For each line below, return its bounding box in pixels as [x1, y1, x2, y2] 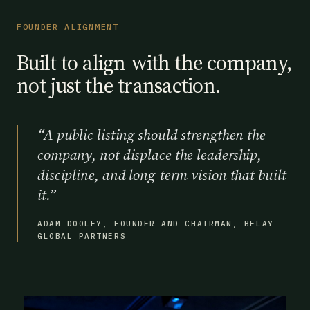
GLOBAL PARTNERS [37, 231, 127, 241]
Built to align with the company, [17, 48, 292, 77]
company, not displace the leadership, [37, 145, 262, 165]
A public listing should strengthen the [43, 125, 266, 145]
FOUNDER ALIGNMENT [17, 21, 119, 32]
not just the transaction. [17, 71, 221, 100]
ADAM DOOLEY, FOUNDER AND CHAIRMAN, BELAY [37, 219, 274, 228]
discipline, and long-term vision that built [37, 165, 286, 185]
